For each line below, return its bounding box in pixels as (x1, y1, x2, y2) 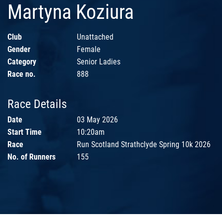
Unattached (77, 32, 113, 42)
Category (7, 57, 36, 67)
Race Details (7, 97, 67, 111)
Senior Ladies (77, 57, 120, 67)
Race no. (7, 69, 36, 79)
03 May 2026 (77, 115, 118, 125)
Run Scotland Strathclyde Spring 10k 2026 (77, 140, 211, 150)
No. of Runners (7, 152, 55, 162)
